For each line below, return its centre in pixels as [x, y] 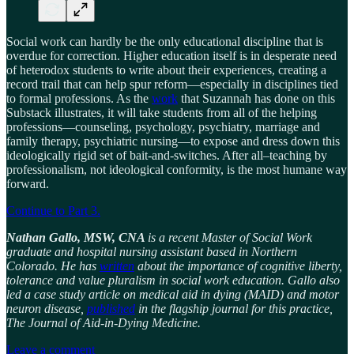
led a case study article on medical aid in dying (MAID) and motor [173, 294]
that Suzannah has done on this [256, 98]
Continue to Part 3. [53, 210]
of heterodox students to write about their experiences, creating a [166, 70]
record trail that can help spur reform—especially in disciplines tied [172, 84]
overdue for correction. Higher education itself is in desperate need [171, 55]
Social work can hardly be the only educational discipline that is [165, 41]
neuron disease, [47, 308]
